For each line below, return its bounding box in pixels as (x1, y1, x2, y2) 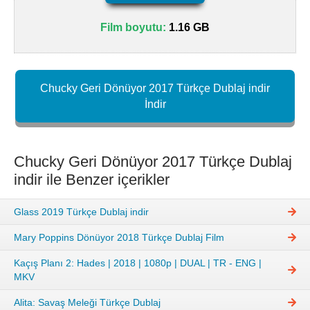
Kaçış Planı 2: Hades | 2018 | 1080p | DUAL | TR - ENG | (14, 257, 262, 268)
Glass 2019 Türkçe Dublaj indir (14, 206, 149, 217)
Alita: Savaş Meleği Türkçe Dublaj (14, 296, 161, 308)
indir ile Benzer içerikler (14, 171, 170, 189)
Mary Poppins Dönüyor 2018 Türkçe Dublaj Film (14, 231, 224, 243)
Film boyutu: (100, 21, 166, 34)
